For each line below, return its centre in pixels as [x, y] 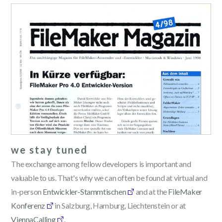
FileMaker [185, 191]
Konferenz [28, 205]
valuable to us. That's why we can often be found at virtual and [109, 177]
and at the [151, 191]
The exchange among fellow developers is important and [101, 164]
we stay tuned [50, 149]
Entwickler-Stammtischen [84, 191]
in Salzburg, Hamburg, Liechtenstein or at [120, 205]
